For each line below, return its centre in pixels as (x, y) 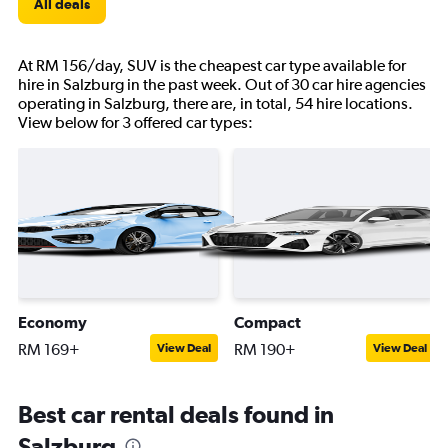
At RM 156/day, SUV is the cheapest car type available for (212, 65)
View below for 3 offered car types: (135, 122)
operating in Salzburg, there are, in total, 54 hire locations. (215, 103)
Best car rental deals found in (176, 414)
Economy (52, 322)
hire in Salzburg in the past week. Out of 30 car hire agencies (222, 84)
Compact (267, 322)
